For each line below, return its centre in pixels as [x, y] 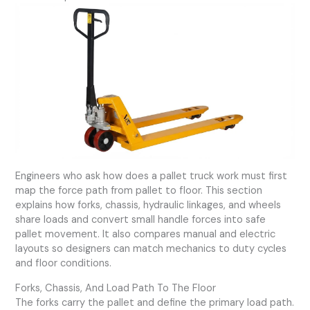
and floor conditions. [64, 264]
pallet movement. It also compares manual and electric [146, 235]
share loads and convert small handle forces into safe [141, 220]
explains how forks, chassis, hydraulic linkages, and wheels [148, 206]
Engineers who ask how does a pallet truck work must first [152, 176]
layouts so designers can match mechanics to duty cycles [151, 249]
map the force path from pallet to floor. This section [139, 191]
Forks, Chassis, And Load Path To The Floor [116, 288]
